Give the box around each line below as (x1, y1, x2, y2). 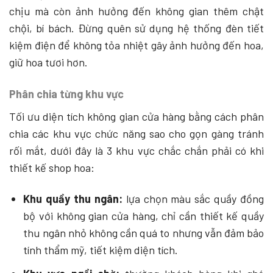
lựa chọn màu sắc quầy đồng (122, 192, 264, 206)
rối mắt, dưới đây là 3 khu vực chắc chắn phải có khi (9, 143, 264, 157)
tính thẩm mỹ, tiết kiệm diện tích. (23, 243, 179, 257)
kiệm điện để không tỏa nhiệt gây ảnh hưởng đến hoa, (9, 38, 264, 52)
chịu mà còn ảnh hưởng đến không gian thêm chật (9, 4, 264, 18)
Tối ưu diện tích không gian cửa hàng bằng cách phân (9, 109, 264, 123)
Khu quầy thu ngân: (23, 192, 122, 206)
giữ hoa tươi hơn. (9, 55, 88, 69)
